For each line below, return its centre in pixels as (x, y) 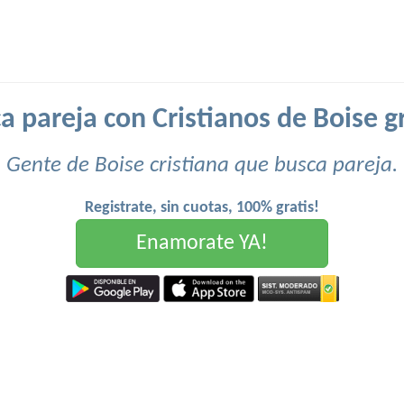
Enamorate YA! (202, 243)
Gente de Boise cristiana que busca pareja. (202, 165)
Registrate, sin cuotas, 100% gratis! (202, 208)
